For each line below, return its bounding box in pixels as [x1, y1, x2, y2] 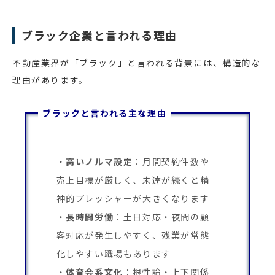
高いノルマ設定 [66, 155, 133, 168]
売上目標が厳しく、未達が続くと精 [56, 174, 210, 187]
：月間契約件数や [133, 155, 210, 168]
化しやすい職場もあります [56, 247, 171, 260]
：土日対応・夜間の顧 [114, 211, 210, 223]
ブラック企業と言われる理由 [21, 27, 177, 44]
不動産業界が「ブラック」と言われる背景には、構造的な [12, 56, 261, 69]
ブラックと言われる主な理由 [42, 107, 167, 120]
